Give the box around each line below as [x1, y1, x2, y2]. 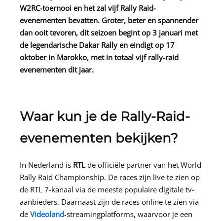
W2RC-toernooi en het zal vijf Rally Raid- [20, 2, 156, 13]
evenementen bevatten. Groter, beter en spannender [20, 15, 198, 25]
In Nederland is [20, 159, 73, 170]
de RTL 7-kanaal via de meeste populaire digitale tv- [20, 184, 194, 194]
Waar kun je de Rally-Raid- [20, 108, 190, 124]
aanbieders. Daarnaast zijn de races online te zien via [20, 196, 199, 207]
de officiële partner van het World [85, 159, 201, 170]
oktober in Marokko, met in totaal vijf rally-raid [20, 52, 179, 62]
